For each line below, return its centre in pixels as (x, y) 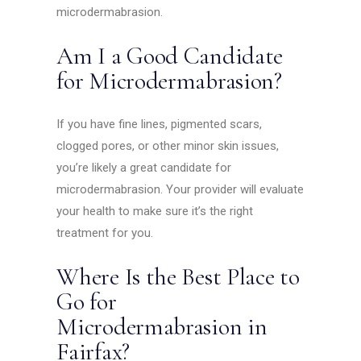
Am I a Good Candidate (170, 56)
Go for (87, 302)
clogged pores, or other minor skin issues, (168, 146)
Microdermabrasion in (162, 327)
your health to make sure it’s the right (155, 212)
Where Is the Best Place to (178, 277)
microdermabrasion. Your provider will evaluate (180, 190)
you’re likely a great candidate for (144, 168)
